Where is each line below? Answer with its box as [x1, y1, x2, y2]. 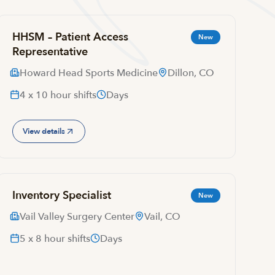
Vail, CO [144, 210, 180, 223]
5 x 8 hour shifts [19, 232, 90, 246]
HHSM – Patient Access [12, 29, 128, 45]
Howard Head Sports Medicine [19, 66, 158, 80]
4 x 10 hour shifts [19, 88, 96, 102]
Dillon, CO [167, 66, 214, 80]
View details [22, 125, 65, 137]
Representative [12, 44, 88, 60]
